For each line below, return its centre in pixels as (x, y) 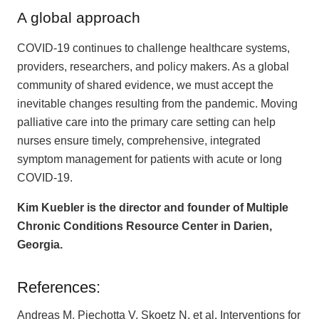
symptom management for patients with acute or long (150, 159)
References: (59, 288)
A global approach (81, 17)
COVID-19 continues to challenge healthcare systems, (153, 48)
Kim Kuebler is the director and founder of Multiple (153, 208)
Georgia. (41, 245)
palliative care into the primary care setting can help (146, 122)
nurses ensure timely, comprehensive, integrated (139, 141)
